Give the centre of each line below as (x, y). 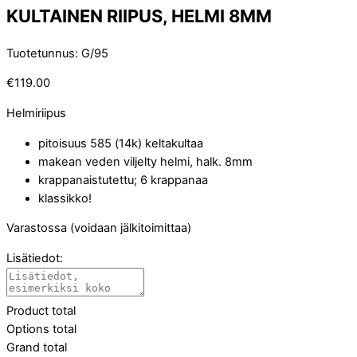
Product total (41, 310)
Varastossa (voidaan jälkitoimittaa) (99, 228)
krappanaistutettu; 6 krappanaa (123, 180)
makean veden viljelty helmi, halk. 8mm (145, 161)
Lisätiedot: (35, 258)
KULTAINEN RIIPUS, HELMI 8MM (139, 16)
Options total (41, 329)
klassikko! (65, 198)
